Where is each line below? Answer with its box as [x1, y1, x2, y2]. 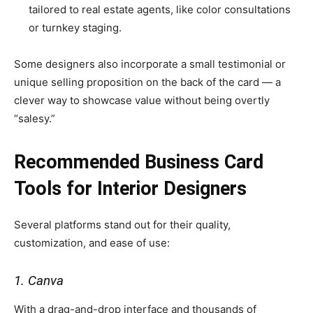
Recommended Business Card [14, 150, 263, 173]
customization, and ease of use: [14, 235, 170, 249]
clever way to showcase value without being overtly [14, 93, 270, 107]
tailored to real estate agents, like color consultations [29, 2, 291, 16]
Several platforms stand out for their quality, [14, 217, 231, 231]
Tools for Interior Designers [14, 177, 247, 200]
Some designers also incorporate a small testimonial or [14, 57, 286, 71]
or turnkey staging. [29, 20, 122, 34]
